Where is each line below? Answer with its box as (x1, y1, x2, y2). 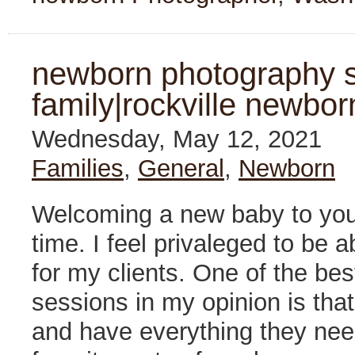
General (138, 155, 224, 181)
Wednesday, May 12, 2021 (32, 125, 329, 152)
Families (32, 155, 124, 181)
